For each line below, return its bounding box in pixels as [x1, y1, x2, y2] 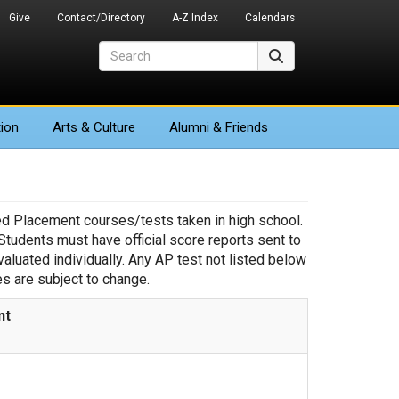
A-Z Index [172, 12, 218, 24]
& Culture [77, 119, 135, 135]
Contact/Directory [57, 12, 145, 24]
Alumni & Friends [169, 119, 268, 135]
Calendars [245, 12, 295, 24]
